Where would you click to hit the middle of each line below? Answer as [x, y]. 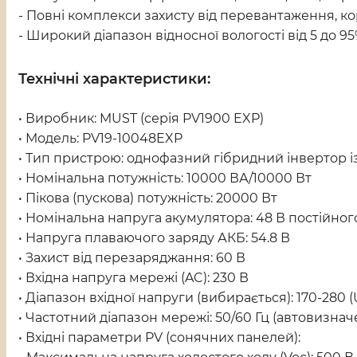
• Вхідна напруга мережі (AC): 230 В [133, 278]
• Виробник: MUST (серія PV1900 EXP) [141, 118]
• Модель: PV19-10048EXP [100, 138]
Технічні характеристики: [114, 79]
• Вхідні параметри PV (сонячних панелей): [159, 337]
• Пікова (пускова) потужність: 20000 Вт [148, 198]
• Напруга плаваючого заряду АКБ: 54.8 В [154, 238]
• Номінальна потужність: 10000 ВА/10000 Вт [165, 178]
